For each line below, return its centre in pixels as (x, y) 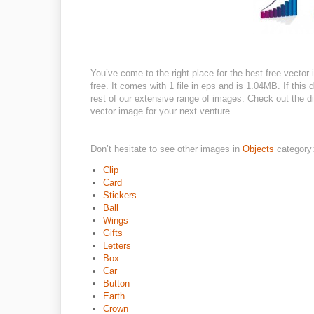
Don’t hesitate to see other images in (166, 149)
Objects (260, 149)
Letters (117, 246)
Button (116, 284)
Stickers (120, 195)
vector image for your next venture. (162, 111)
